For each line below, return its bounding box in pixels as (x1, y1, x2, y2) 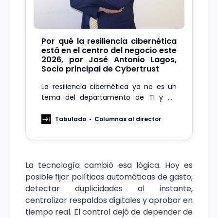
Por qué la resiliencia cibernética (41, 36, 177, 47)
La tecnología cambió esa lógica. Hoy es (25, 160, 193, 171)
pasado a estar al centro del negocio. (41, 103, 177, 113)
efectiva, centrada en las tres (41, 125, 177, 135)
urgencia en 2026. (41, 146, 102, 156)
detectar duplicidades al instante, (25, 183, 193, 195)
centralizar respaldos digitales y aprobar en (25, 195, 193, 206)
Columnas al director (94, 115, 161, 124)
